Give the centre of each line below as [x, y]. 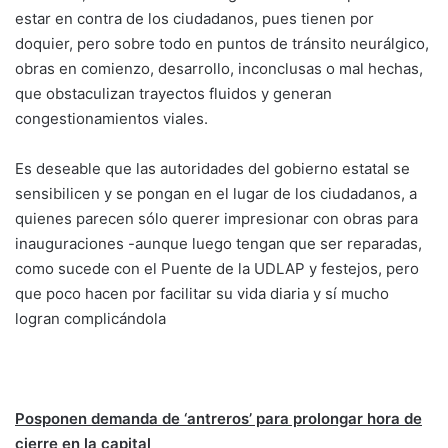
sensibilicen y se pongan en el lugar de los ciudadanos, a [216, 193]
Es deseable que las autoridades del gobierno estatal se [212, 168]
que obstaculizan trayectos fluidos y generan [173, 93]
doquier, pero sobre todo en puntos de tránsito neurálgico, [222, 43]
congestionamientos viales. [111, 118]
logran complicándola [90, 318]
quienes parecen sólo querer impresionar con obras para [216, 218]
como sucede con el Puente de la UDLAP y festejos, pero [217, 268]
